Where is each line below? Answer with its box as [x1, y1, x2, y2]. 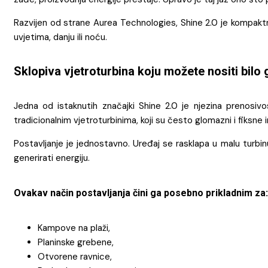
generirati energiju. [14, 151, 90, 164]
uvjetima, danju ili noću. [14, 31, 107, 43]
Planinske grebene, [38, 236, 114, 249]
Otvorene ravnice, [38, 251, 112, 263]
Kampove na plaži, [38, 222, 110, 234]
